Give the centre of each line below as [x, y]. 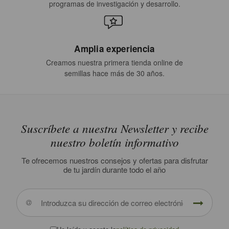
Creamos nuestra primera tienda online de [114, 63]
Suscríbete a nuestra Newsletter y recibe [114, 128]
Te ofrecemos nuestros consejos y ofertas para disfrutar [114, 161]
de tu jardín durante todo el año [114, 170]
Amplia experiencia [114, 49]
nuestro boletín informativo [114, 142]
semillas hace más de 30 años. [114, 73]
